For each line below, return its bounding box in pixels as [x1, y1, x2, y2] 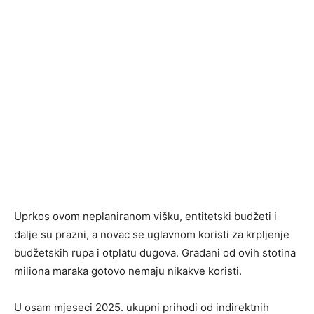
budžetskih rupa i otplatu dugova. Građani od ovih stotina [14, 246, 296, 260]
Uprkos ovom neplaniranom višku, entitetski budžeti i [14, 210, 277, 224]
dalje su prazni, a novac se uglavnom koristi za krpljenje [14, 228, 289, 242]
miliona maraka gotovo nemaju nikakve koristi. [14, 264, 242, 278]
